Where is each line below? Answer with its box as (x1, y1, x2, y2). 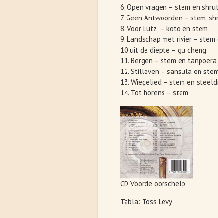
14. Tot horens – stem (120, 88, 188, 97)
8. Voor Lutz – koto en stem (120, 24, 208, 33)
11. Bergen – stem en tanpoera (120, 56, 217, 65)
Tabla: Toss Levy (120, 197, 172, 206)
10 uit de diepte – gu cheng (120, 45, 206, 54)
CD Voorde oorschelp (120, 179, 185, 188)
